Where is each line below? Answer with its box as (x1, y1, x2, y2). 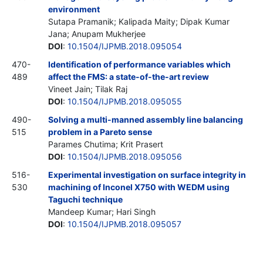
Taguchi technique (48, 194, 123, 204)
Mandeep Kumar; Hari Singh (48, 206, 156, 217)
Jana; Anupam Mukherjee (48, 28, 146, 39)
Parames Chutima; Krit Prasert (48, 139, 163, 149)
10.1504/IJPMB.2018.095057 (68, 218, 181, 229)
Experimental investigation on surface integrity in (48, 169, 246, 180)
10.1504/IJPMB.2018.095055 (68, 96, 182, 106)
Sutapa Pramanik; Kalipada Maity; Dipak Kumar (48, 16, 230, 26)
